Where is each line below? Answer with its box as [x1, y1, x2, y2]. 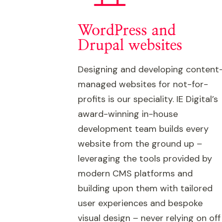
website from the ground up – [78, 138, 202, 150]
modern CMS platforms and [78, 167, 193, 179]
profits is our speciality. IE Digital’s [78, 93, 218, 105]
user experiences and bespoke [78, 197, 203, 209]
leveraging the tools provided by [78, 153, 212, 165]
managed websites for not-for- [78, 78, 208, 90]
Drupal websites [78, 38, 182, 53]
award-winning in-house [78, 108, 178, 120]
